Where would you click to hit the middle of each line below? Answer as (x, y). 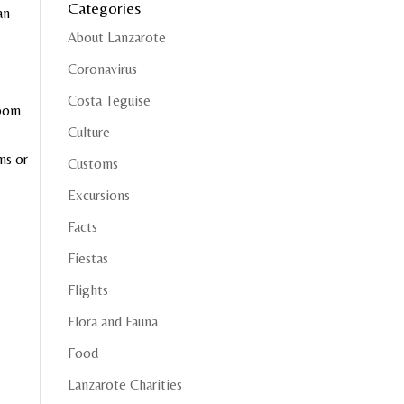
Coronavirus (102, 69)
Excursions (98, 195)
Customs (92, 164)
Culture (88, 132)
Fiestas (87, 258)
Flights (87, 290)
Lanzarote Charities (124, 385)
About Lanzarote (116, 37)
